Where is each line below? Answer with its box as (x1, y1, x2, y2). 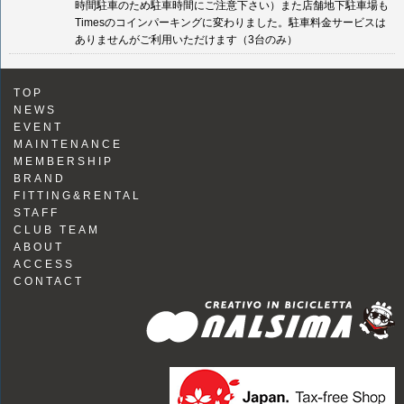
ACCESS (14, 258, 75, 271)
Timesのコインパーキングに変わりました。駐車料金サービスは (75, 16, 386, 29)
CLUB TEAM (14, 224, 100, 236)
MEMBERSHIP (14, 155, 114, 168)
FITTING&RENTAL (14, 189, 142, 202)
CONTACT (14, 275, 84, 288)
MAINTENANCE (14, 138, 123, 151)
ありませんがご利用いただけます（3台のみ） (75, 33, 298, 46)
